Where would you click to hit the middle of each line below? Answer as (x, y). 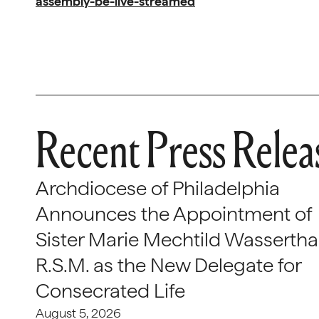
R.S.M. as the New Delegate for (168, 265)
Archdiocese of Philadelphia (158, 188)
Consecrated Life (110, 291)
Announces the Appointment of (174, 214)
